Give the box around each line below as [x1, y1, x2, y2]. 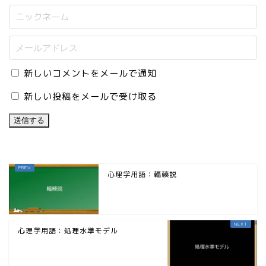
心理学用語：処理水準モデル [18, 225, 118, 236]
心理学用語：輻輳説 [107, 169, 178, 179]
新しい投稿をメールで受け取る [24, 90, 157, 103]
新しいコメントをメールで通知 [24, 66, 157, 80]
